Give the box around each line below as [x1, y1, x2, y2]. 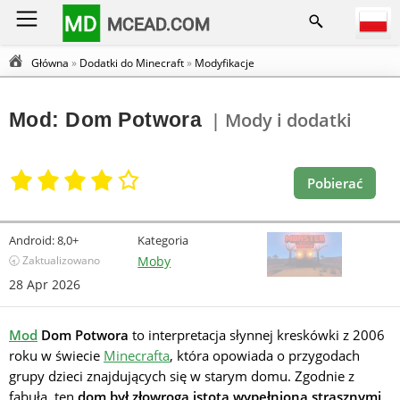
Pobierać [307, 173, 362, 192]
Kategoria [137, 232, 189, 248]
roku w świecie [9, 346, 104, 364]
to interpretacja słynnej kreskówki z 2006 [129, 326, 385, 344]
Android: [9, 232, 54, 248]
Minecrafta [104, 346, 170, 364]
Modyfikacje [195, 55, 254, 71]
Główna [31, 55, 69, 71]
